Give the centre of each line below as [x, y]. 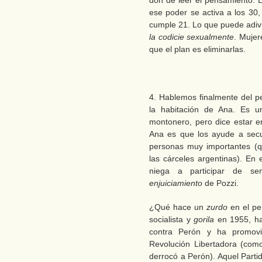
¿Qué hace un [178, 207]
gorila [204, 219]
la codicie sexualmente [192, 37]
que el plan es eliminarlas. [197, 49]
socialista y [172, 219]
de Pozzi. [220, 183]
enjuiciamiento [176, 183]
